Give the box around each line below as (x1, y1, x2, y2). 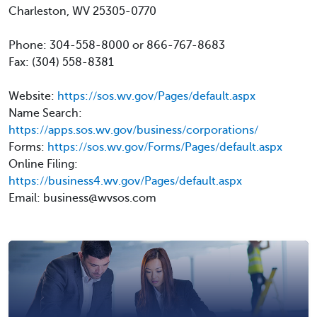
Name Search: (8, 107, 82, 120)
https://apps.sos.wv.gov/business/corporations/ (8, 124, 258, 137)
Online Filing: (8, 158, 78, 171)
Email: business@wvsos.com (8, 192, 156, 204)
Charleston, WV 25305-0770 (8, 5, 156, 18)
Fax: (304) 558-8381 (8, 56, 114, 69)
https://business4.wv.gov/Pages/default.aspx (8, 175, 242, 188)
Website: (8, 90, 57, 103)
